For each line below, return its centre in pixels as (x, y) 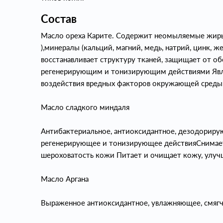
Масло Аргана (65, 178)
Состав (59, 18)
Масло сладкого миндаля (85, 107)
